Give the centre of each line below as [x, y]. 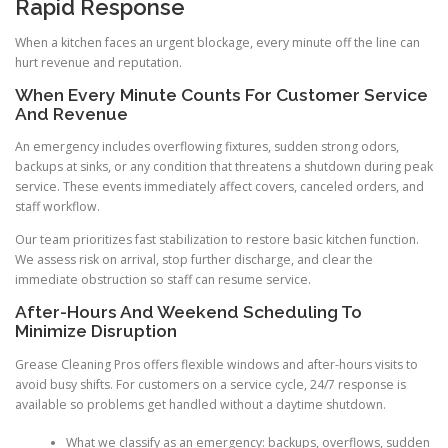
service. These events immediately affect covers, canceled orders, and [219, 187]
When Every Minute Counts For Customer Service [221, 95]
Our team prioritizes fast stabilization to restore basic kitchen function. [217, 240]
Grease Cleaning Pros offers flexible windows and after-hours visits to [216, 364]
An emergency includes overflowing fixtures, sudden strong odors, [207, 147]
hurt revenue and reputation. [98, 62]
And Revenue [71, 114]
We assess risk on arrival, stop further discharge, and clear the [194, 260]
